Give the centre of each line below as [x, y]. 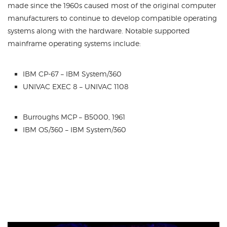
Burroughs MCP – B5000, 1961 [74, 117]
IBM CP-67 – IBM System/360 [72, 74]
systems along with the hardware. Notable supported [99, 31]
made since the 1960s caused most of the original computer [112, 5]
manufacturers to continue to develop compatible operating [112, 18]
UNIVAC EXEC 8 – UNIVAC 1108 [76, 86]
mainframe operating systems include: [74, 43]
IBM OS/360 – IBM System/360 [74, 129]
